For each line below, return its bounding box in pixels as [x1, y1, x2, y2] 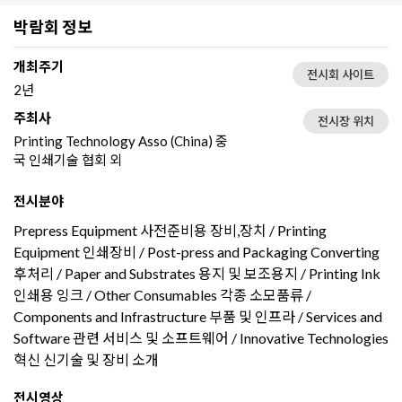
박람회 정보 [13, 16, 92, 37]
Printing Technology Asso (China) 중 [13, 132, 228, 149]
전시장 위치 [318, 113, 374, 128]
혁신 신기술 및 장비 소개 [13, 350, 159, 368]
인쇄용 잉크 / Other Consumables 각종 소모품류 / [13, 285, 311, 303]
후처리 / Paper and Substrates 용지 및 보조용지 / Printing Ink [13, 264, 380, 282]
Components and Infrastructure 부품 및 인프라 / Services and [13, 307, 382, 325]
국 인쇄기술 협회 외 [13, 151, 122, 168]
